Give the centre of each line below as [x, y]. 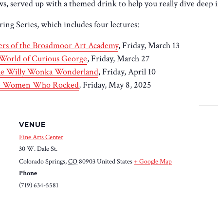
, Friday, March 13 [149, 45]
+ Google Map [153, 161]
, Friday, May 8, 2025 [115, 85]
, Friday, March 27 [118, 58]
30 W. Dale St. [38, 149]
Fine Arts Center [41, 137]
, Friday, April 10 [127, 72]
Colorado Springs [42, 161]
